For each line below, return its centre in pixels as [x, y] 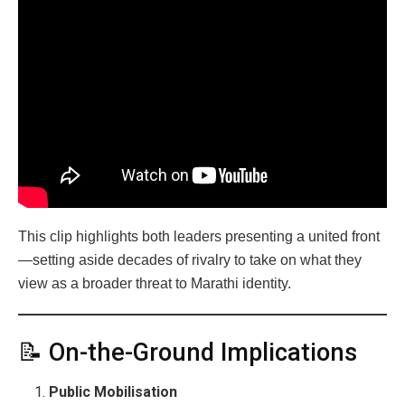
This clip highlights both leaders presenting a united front [199, 237]
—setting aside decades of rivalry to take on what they [190, 260]
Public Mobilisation [113, 392]
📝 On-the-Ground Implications [188, 352]
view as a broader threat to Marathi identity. [155, 284]
